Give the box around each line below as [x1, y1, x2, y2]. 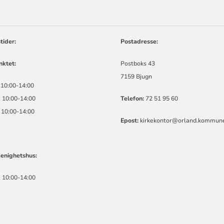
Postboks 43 [120, 59, 155, 68]
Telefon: [120, 94, 146, 103]
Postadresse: [120, 37, 158, 46]
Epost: [120, 116, 140, 125]
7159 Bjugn [120, 72, 152, 81]
